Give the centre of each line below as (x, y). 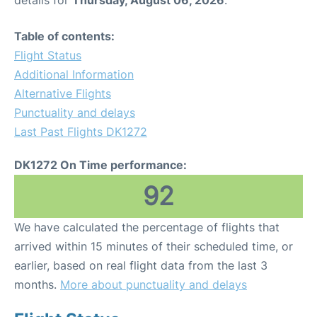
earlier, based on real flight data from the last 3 (141, 265)
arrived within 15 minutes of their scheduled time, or (154, 246)
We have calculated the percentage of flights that (147, 227)
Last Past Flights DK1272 (81, 131)
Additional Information (74, 74)
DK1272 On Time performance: (100, 165)
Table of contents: (64, 36)
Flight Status (48, 55)
